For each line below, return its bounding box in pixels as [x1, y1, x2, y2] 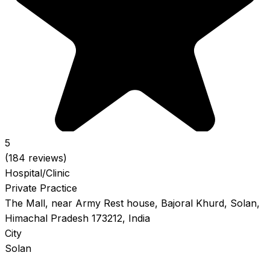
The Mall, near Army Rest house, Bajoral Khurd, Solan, [5, 196, 260, 209]
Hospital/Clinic [5, 166, 70, 179]
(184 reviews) [5, 151, 67, 164]
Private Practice [5, 181, 77, 194]
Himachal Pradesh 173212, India [5, 212, 150, 224]
